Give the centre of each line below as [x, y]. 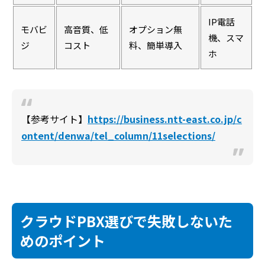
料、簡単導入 [156, 45]
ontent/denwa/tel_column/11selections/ [118, 135]
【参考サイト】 [54, 119]
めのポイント [63, 240]
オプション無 [156, 29]
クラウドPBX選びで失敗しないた [126, 221]
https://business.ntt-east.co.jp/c [165, 119]
